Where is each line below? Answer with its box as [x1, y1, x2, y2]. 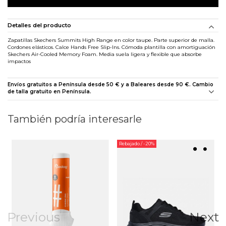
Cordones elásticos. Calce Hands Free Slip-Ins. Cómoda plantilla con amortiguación [8, 43, 215, 50]
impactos [8, 58, 31, 65]
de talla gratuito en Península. [8, 88, 91, 95]
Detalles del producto [8, 21, 71, 29]
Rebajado [119, 140, 141, 146]
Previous [7, 209, 60, 224]
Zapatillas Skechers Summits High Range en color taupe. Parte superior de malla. [8, 36, 214, 43]
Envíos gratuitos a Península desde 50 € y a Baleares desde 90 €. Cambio [8, 81, 213, 88]
